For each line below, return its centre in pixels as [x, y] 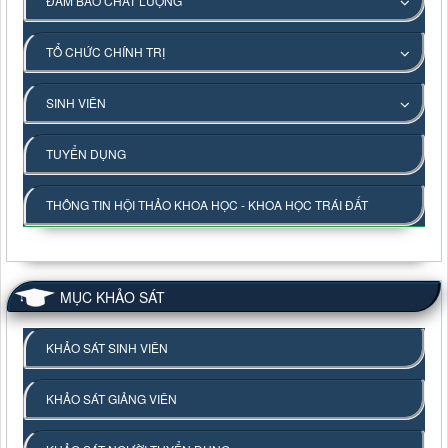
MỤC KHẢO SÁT [112, 297]
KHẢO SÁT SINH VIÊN [107, 348]
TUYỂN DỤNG [86, 154]
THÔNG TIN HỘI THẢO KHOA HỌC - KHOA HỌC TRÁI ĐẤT [207, 205]
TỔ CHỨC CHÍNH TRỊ [105, 52]
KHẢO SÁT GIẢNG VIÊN [111, 399]
